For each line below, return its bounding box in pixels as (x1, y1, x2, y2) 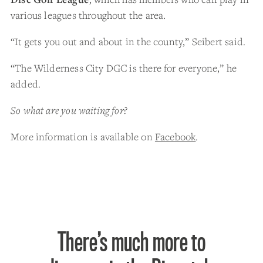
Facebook (154, 130, 196, 143)
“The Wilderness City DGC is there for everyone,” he (11, 61, 237, 75)
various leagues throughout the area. (11, 8, 166, 22)
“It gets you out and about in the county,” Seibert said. (11, 35, 246, 48)
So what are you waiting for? (11, 103, 128, 117)
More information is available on (11, 130, 155, 143)
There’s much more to (58, 228, 205, 257)
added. (11, 77, 41, 90)
